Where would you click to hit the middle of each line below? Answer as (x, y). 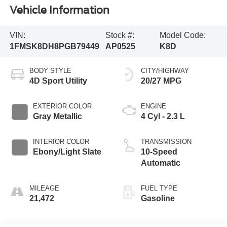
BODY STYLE (50, 70)
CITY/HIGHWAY (165, 70)
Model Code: (183, 35)
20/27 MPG (161, 81)
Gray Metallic (57, 116)
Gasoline (158, 198)
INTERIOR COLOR (61, 141)
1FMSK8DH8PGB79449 (54, 46)
